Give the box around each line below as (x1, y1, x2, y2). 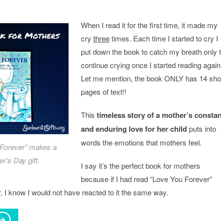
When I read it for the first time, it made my (81, 20, 218, 30)
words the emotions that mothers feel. (81, 137, 202, 147)
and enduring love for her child (81, 123, 187, 134)
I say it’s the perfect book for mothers (81, 160, 200, 171)
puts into (187, 123, 216, 134)
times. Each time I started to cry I (110, 33, 218, 43)
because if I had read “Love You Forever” (81, 174, 212, 184)
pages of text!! (81, 86, 126, 97)
